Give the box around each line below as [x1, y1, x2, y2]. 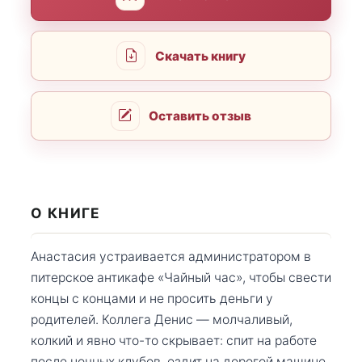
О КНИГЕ [31, 204, 101, 222]
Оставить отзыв [149, 107, 252, 124]
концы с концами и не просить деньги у [31, 290, 273, 306]
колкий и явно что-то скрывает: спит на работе [31, 332, 317, 348]
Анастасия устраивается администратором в [31, 248, 311, 264]
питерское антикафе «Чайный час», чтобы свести [31, 269, 331, 285]
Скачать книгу [154, 48, 246, 64]
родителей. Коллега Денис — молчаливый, [31, 311, 293, 327]
